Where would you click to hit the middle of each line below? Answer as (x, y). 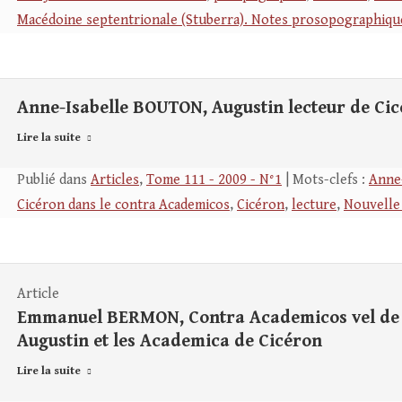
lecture (314, 205)
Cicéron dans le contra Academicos (123, 205)
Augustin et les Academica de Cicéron (170, 341)
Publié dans (54, 180)
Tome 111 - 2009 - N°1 (214, 180)
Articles (115, 180)
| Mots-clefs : (325, 180)
